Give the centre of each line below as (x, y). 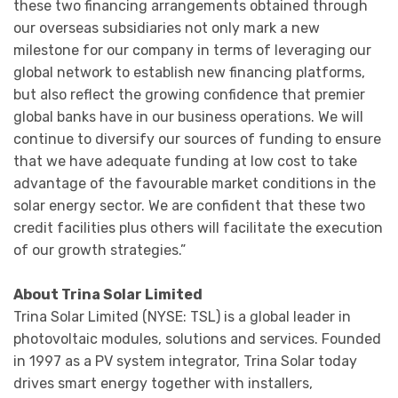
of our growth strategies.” (99, 250)
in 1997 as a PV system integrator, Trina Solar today (185, 362)
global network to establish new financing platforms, (189, 72)
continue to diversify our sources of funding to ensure (197, 139)
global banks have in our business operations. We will (188, 116)
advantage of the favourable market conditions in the (195, 183)
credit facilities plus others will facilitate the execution (198, 227)
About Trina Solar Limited (108, 295)
